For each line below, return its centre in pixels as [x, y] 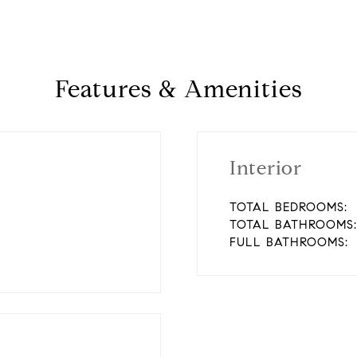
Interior [265, 168]
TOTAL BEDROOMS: [288, 207]
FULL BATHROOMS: [288, 242]
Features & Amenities [178, 89]
